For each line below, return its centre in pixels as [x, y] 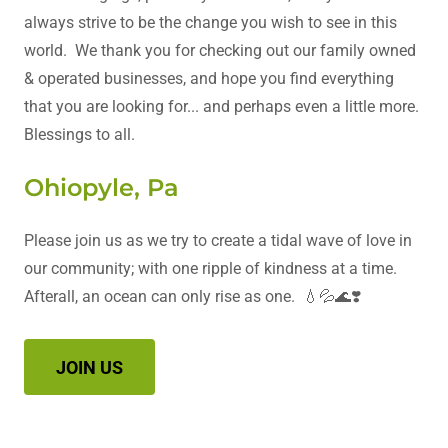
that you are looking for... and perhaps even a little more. [221, 107]
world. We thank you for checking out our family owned [220, 51]
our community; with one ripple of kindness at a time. [210, 269]
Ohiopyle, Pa [101, 188]
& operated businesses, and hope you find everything [209, 79]
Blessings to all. [79, 135]
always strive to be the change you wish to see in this [210, 23]
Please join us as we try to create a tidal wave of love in [218, 241]
